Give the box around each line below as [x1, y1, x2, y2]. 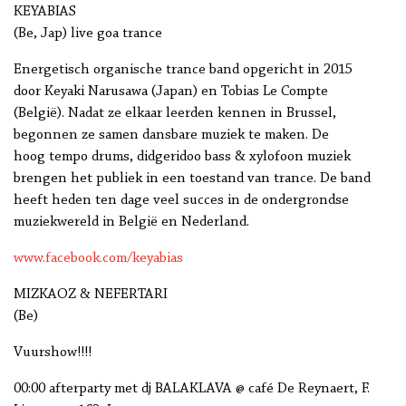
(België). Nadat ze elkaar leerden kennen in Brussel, [14, 106, 336, 121]
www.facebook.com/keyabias [14, 251, 183, 266]
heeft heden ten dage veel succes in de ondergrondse [14, 193, 349, 208]
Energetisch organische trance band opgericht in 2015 [14, 63, 353, 78]
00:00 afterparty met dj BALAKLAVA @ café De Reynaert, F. [14, 382, 370, 397]
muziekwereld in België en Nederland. [14, 215, 249, 230]
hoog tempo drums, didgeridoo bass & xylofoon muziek [14, 150, 351, 165]
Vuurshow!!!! [14, 345, 92, 361]
